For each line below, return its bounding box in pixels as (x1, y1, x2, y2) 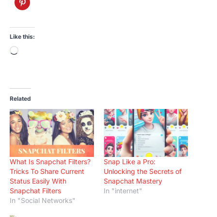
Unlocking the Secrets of (104, 167, 182, 176)
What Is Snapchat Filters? (10, 157, 91, 166)
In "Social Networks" (10, 196, 76, 205)
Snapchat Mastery (104, 177, 162, 186)
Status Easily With (10, 177, 66, 186)
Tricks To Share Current (10, 167, 84, 176)
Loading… (18, 46, 54, 57)
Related (10, 95, 31, 103)
